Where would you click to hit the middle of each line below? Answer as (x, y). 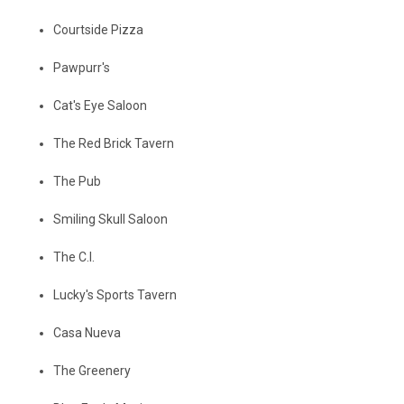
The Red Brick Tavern (114, 144)
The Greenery (92, 371)
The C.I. (74, 257)
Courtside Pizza (99, 30)
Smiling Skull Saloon (111, 220)
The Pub (78, 182)
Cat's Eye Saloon (101, 106)
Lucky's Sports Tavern (115, 295)
